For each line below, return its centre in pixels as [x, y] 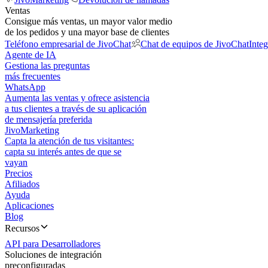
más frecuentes [33, 76]
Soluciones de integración [53, 255]
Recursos [22, 228]
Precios [19, 173]
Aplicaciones [29, 205]
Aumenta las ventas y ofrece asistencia [77, 98]
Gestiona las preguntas [47, 66]
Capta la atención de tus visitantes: [69, 141]
